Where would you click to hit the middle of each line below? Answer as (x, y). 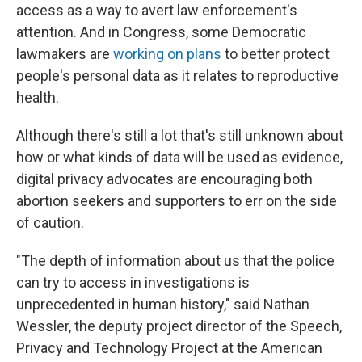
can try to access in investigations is (133, 282)
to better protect (276, 54)
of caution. (50, 223)
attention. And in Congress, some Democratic (161, 32)
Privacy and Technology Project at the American (169, 348)
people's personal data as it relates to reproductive (177, 76)
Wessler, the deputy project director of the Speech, (179, 326)
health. (38, 97)
